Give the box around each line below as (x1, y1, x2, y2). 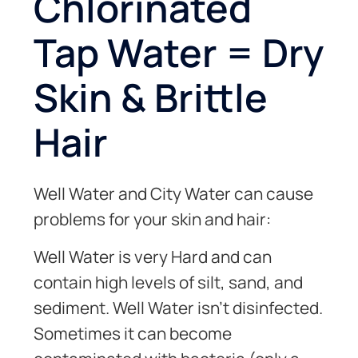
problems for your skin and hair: (34, 208, 272, 231)
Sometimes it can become (34, 321, 233, 344)
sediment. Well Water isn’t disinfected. (34, 296, 324, 319)
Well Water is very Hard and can (34, 245, 272, 268)
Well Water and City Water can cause (34, 182, 314, 205)
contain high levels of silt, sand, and (34, 270, 304, 293)
